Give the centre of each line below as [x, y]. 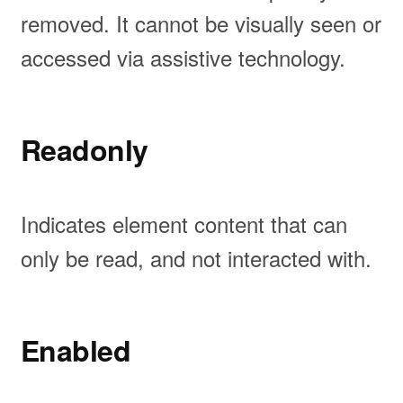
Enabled [76, 350]
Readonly [85, 149]
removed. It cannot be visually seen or [201, 22]
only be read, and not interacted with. [196, 258]
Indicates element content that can [184, 224]
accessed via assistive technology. [183, 57]
